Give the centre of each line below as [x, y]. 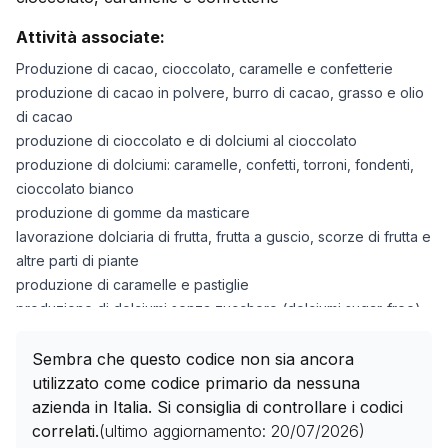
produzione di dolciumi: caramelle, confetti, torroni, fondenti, [215, 164]
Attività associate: [90, 37]
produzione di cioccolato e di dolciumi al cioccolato [186, 140]
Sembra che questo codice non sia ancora [193, 359]
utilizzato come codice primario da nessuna [196, 383]
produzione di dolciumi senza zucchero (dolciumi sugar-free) [218, 308]
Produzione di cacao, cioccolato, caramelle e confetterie [204, 68]
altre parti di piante [77, 260]
